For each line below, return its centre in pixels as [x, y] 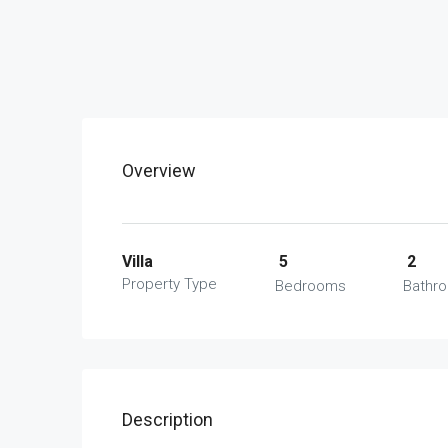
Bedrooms [310, 286]
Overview [159, 170]
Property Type [169, 284]
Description [167, 419]
